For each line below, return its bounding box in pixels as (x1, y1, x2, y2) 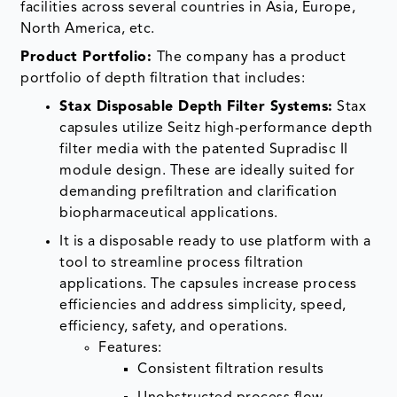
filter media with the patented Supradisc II (59, 142, 348, 157)
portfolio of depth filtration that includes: (20, 71, 306, 86)
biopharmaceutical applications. (59, 206, 278, 221)
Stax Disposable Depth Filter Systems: (59, 99, 333, 114)
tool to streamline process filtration (59, 255, 304, 270)
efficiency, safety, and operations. (59, 319, 288, 334)
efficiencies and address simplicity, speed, (59, 298, 346, 313)
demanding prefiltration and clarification (59, 184, 338, 199)
